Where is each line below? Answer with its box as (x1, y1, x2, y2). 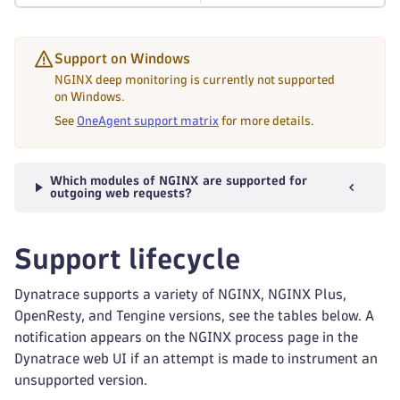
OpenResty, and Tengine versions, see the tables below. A (14, 309, 374, 322)
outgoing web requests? (49, 187, 192, 199)
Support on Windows (54, 52, 190, 65)
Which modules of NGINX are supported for (49, 175, 307, 187)
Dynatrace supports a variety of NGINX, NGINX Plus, (14, 287, 346, 301)
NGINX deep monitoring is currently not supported (54, 74, 335, 86)
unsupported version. (14, 373, 147, 387)
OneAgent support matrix (77, 115, 219, 127)
